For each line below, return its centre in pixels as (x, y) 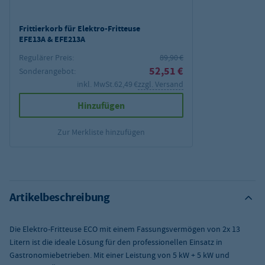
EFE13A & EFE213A (52, 40)
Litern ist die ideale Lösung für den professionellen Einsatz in (116, 242)
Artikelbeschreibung (60, 198)
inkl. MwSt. (96, 84)
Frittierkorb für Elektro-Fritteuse (80, 29)
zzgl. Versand (161, 84)
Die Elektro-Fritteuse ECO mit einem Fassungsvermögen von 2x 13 (125, 229)
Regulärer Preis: (46, 58)
